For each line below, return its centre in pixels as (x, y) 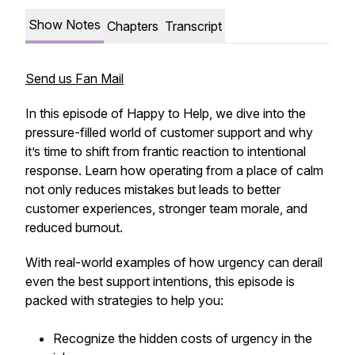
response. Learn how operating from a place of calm (174, 170)
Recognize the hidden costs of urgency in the (183, 338)
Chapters (133, 26)
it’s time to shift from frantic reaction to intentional (166, 151)
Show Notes (65, 25)
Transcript (193, 26)
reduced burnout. (74, 227)
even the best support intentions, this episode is (160, 281)
